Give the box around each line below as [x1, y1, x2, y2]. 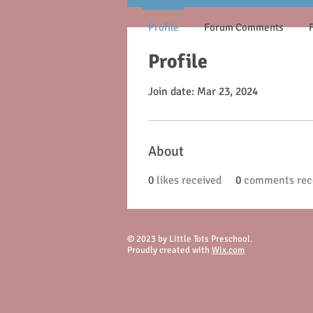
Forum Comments [204, 21, 284, 34]
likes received [156, 173, 221, 187]
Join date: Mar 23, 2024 [148, 85, 258, 99]
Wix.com [212, 245, 245, 256]
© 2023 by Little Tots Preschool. [127, 233, 252, 245]
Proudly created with [127, 245, 212, 256]
